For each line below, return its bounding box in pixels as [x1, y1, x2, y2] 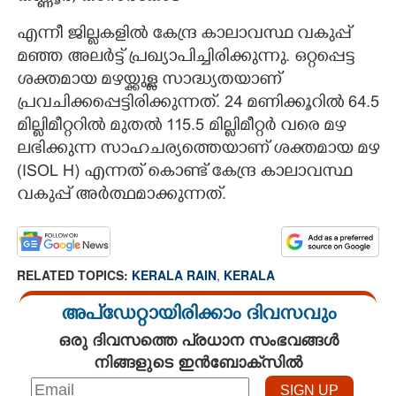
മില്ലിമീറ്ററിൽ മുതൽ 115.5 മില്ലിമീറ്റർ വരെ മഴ [17, 116, 346, 138]
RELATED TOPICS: [17, 265, 132, 284]
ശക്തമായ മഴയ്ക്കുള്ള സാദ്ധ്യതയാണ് [17, 70, 281, 92]
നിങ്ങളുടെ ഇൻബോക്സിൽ [94, 349, 302, 373]
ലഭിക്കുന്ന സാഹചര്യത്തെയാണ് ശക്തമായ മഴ [17, 139, 379, 161]
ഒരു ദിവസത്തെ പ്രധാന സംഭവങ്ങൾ [57, 327, 339, 351]
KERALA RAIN [132, 265, 217, 284]
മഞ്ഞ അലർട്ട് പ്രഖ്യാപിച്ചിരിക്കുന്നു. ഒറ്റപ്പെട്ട [17, 47, 354, 69]
